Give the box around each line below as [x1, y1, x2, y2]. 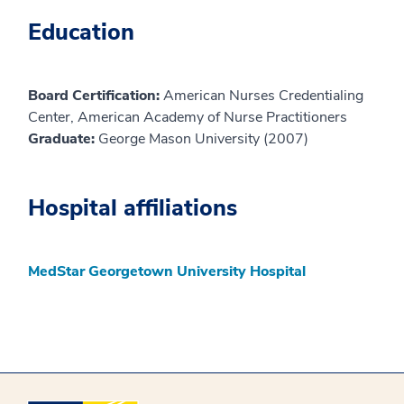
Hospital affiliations [28, 192, 237, 224]
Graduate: [28, 128, 98, 149]
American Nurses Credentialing [163, 85, 363, 106]
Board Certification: [28, 85, 163, 106]
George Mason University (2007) [98, 128, 308, 149]
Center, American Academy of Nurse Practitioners [28, 106, 347, 127]
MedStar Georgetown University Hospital [28, 261, 306, 281]
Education [28, 16, 134, 48]
